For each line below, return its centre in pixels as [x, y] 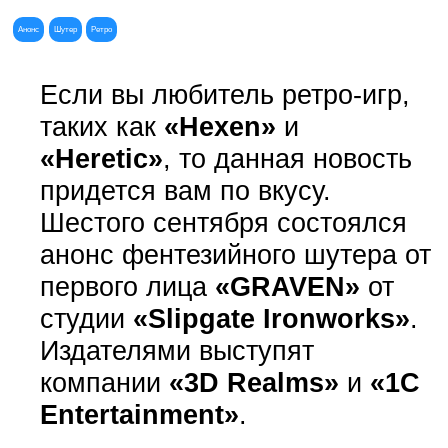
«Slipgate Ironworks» [271, 318]
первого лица [127, 286]
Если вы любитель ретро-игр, [224, 94]
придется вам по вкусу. [185, 190]
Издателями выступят [176, 350]
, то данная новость [287, 158]
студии [86, 318]
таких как [101, 126]
